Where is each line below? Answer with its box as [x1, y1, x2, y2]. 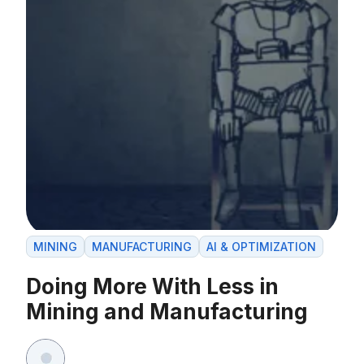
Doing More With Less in [26, 274, 279, 300]
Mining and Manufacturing [26, 299, 308, 325]
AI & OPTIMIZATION [206, 240, 316, 254]
